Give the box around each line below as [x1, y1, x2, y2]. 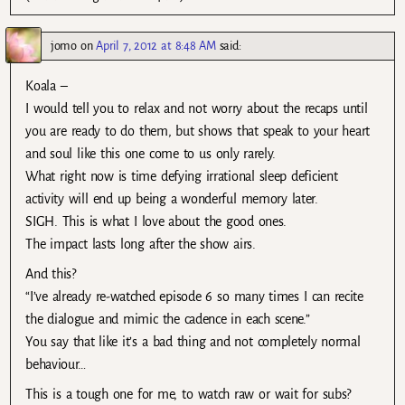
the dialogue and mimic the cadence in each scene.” [25, 312, 310, 327]
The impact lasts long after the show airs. [25, 236, 256, 251]
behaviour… [25, 357, 87, 372]
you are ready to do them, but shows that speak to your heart [25, 123, 370, 138]
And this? [25, 267, 76, 282]
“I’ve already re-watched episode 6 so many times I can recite [25, 289, 363, 305]
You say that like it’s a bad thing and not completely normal [25, 334, 361, 350]
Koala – [25, 78, 68, 93]
